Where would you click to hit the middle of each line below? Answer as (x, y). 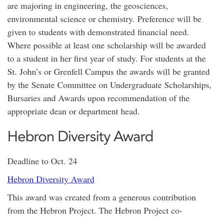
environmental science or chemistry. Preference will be (104, 19)
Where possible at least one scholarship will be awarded (107, 45)
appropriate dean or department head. (75, 111)
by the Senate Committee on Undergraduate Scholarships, (109, 85)
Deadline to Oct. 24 (42, 161)
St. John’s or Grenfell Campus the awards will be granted (109, 71)
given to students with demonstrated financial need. (98, 32)
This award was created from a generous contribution (102, 197)
